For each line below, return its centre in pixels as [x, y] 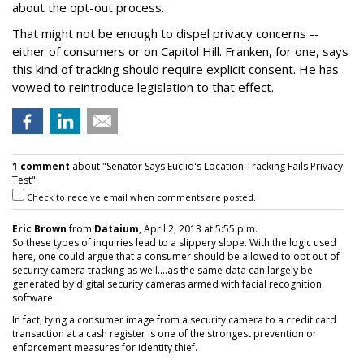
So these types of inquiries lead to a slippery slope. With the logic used [174, 243]
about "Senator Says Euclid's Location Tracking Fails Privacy [206, 166]
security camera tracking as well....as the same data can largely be [162, 270]
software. [34, 298]
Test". [25, 180]
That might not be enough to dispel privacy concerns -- [166, 33]
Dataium [117, 229]
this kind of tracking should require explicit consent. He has [175, 69]
